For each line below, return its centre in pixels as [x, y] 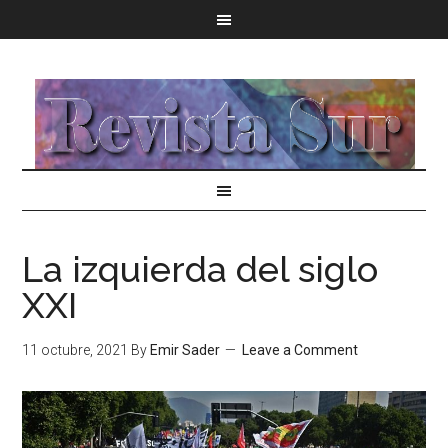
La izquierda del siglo [200, 269]
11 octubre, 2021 [75, 350]
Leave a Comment [300, 350]
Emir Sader [185, 350]
